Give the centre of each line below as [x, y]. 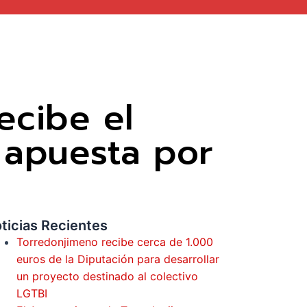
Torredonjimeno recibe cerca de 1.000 [114, 242]
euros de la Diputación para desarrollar [118, 259]
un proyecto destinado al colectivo [107, 276]
